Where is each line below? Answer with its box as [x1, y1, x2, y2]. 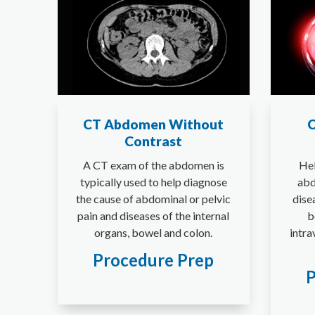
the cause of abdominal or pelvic [76, 191, 231, 205]
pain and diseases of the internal [77, 208, 230, 222]
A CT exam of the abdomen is [82, 157, 224, 172]
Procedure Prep [93, 249, 214, 270]
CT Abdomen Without [83, 115, 224, 132]
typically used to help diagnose [79, 174, 227, 188]
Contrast [124, 132, 183, 149]
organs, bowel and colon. [94, 225, 213, 239]
